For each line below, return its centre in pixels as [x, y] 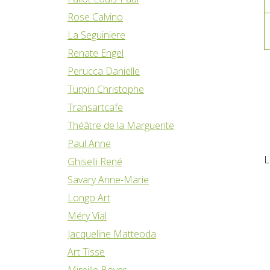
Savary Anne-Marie [108, 179]
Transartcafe [95, 107]
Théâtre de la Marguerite [121, 125]
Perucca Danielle [104, 71]
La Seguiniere [96, 35]
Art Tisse [86, 252]
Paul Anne [89, 143]
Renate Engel [96, 53]
